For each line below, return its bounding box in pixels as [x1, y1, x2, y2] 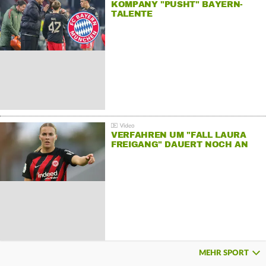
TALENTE [110, 9, 153, 20]
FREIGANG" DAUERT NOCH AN [110, 140, 248, 150]
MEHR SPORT [199, 249, 249, 257]
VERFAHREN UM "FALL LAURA [110, 130, 246, 141]
